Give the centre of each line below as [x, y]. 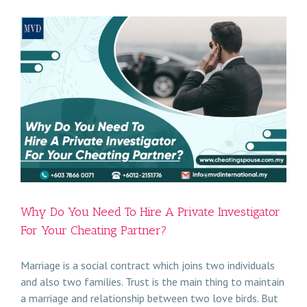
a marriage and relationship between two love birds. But [149, 298]
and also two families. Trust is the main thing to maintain [152, 282]
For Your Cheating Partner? [94, 230]
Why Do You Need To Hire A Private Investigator [150, 212]
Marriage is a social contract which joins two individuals [148, 265]
